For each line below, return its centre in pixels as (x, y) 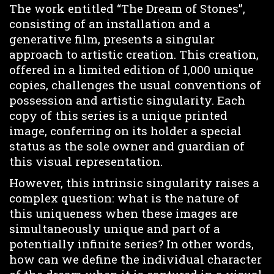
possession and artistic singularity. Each (127, 100)
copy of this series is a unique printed (118, 116)
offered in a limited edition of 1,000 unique (131, 70)
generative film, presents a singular (112, 39)
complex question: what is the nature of (124, 198)
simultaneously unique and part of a (115, 228)
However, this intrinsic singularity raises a (134, 182)
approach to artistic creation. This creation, (134, 54)
